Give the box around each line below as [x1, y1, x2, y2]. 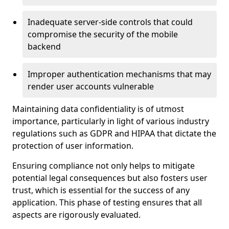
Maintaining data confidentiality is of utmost [12, 103, 184, 114]
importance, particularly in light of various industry [12, 116, 209, 127]
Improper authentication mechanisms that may [28, 68, 211, 80]
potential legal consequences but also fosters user [12, 172, 208, 184]
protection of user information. [12, 140, 133, 151]
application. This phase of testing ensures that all [12, 197, 202, 208]
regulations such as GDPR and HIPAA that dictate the [12, 128, 216, 139]
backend [28, 41, 61, 52]
